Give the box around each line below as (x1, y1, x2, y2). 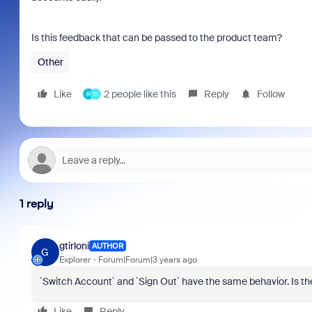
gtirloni (58, 239, 89, 252)
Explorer (58, 253, 91, 265)
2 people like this (103, 88, 176, 100)
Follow (256, 88, 285, 100)
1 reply (19, 197, 54, 210)
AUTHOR (91, 241, 123, 251)
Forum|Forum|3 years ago (97, 253, 197, 265)
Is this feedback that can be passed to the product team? (31, 31, 282, 44)
